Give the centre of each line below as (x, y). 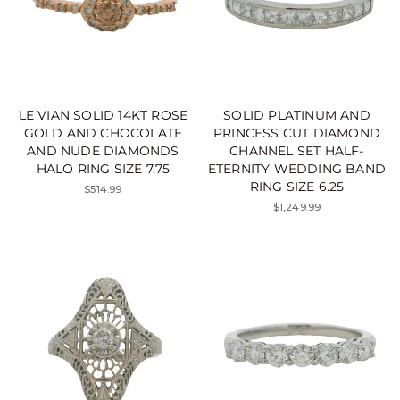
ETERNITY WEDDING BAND (297, 168)
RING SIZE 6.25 (297, 186)
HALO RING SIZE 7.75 (103, 168)
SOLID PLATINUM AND (297, 115)
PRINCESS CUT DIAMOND (297, 133)
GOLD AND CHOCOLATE (103, 133)
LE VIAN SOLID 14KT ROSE (103, 115)
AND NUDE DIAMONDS (103, 150)
